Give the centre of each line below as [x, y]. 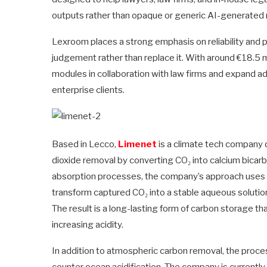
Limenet [137, 144]
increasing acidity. [88, 224]
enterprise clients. [88, 90]
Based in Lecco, [85, 144]
